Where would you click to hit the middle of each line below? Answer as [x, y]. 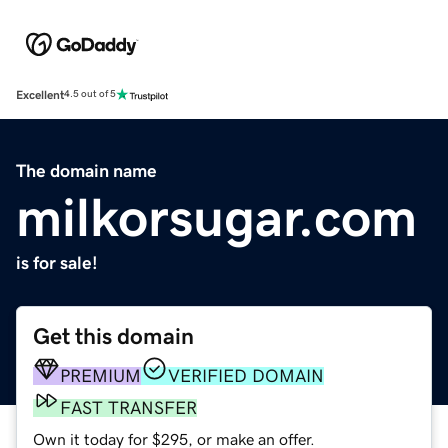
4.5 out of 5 [90, 94]
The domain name [86, 170]
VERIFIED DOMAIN [246, 375]
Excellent [40, 94]
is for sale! [57, 262]
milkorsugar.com [216, 216]
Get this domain [113, 336]
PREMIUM [100, 375]
